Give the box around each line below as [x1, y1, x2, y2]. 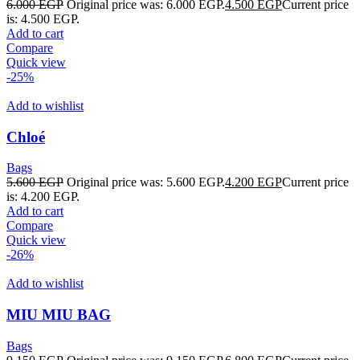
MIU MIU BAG [6, 305, 111, 323]
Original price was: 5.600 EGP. [67, 175, 225, 190]
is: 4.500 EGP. [6, 11, 80, 26]
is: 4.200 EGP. [6, 190, 80, 204]
